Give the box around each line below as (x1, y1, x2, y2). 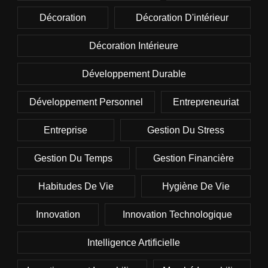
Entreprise (44, 125, 88, 136)
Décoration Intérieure (89, 41, 179, 51)
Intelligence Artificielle (87, 237, 181, 248)
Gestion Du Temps (34, 153, 113, 164)
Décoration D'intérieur (136, 13, 229, 23)
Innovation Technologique (123, 209, 233, 220)
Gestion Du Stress (147, 125, 224, 136)
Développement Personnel (29, 97, 143, 108)
